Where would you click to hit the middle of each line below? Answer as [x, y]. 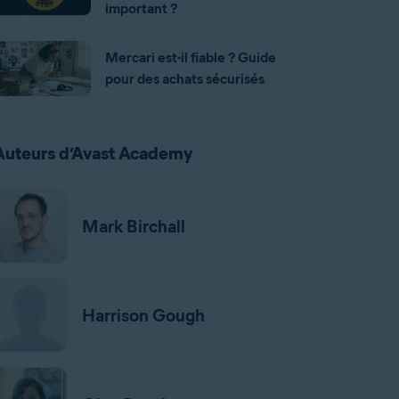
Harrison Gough [143, 315]
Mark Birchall [133, 226]
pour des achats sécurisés [184, 79]
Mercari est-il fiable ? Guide [190, 57]
